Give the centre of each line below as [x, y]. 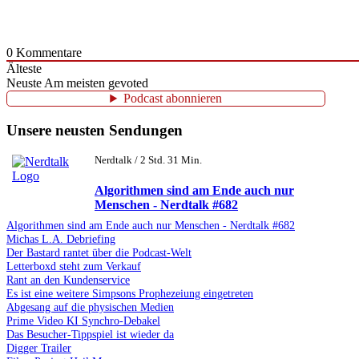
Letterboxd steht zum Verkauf [74, 266]
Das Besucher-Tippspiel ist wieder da [90, 334]
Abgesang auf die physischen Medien [90, 307]
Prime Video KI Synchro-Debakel [83, 320]
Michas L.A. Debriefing [61, 238]
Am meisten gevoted [96, 83]
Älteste [24, 69]
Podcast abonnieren [173, 99]
